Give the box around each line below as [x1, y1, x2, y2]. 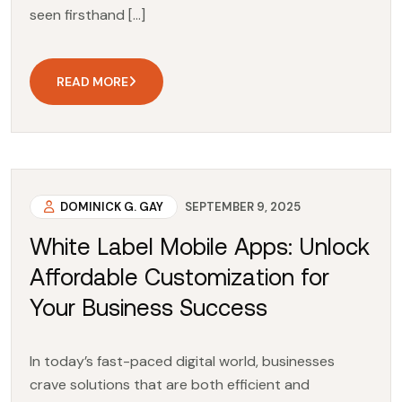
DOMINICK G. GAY [57, 198, 163, 214]
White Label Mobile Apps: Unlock [30, 232, 370, 259]
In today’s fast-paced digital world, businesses [30, 351, 335, 371]
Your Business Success [30, 293, 267, 320]
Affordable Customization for [30, 263, 329, 290]
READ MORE [57, 73, 128, 90]
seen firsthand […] [30, 4, 145, 24]
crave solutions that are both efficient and [30, 374, 310, 394]
